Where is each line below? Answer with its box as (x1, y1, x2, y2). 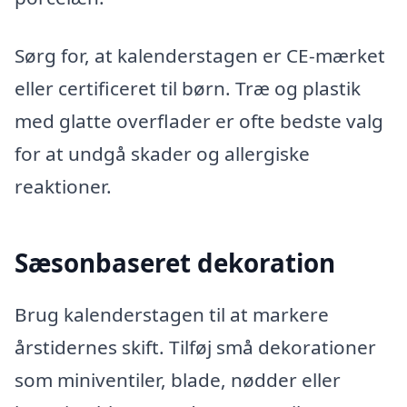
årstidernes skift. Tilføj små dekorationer (15, 334, 376, 361)
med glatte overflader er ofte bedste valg (15, 107, 383, 134)
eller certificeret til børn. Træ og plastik (15, 74, 361, 101)
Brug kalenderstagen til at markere (15, 302, 329, 328)
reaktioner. (15, 173, 112, 199)
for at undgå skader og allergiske (15, 140, 310, 166)
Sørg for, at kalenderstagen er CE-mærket (15, 42, 385, 68)
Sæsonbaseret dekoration (15, 244, 335, 280)
